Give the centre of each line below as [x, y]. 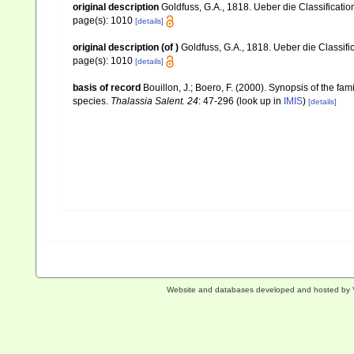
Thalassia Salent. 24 [154, 102]
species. [92, 102]
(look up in [259, 102]
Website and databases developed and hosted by [259, 290]
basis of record [107, 88]
